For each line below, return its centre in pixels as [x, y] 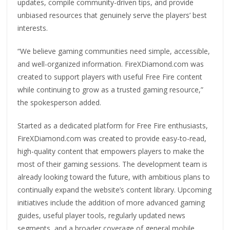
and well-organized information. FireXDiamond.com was [111, 64]
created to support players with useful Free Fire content [110, 77]
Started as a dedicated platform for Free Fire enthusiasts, [113, 126]
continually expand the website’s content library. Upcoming [115, 190]
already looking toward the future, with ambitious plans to [114, 177]
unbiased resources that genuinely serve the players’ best [112, 15]
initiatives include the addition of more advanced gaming [111, 203]
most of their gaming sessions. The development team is [113, 164]
